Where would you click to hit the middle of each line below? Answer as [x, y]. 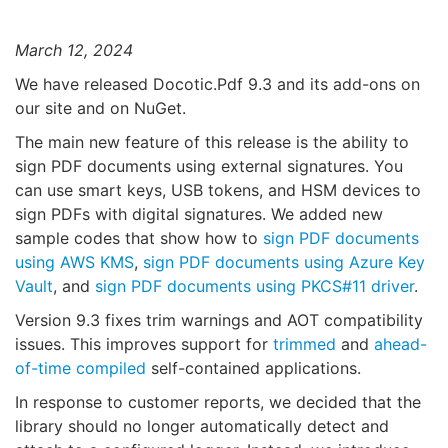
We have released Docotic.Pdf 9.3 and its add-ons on [217, 84]
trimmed [304, 344]
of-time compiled [80, 368]
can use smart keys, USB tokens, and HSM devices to [218, 190]
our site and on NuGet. [100, 108]
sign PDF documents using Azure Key [284, 262]
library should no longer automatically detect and [202, 426]
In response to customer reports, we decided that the [218, 402]
